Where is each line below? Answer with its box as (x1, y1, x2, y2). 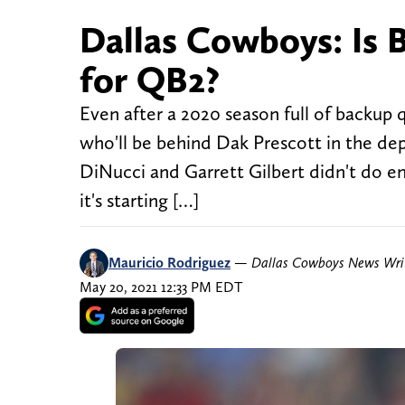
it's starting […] (80, 189, 199, 212)
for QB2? (80, 58, 220, 102)
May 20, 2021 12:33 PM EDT (80, 278, 242, 297)
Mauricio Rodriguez (108, 254, 231, 272)
